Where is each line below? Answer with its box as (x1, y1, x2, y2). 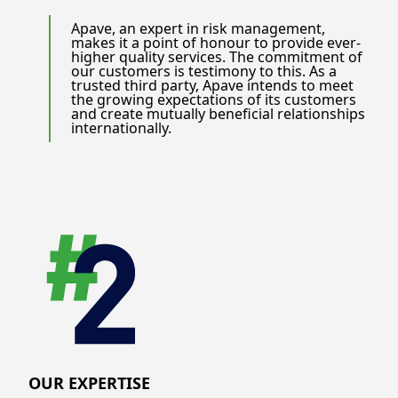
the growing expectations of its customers (71, 90, 357, 110)
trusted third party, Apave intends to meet (71, 76, 354, 96)
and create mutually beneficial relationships (71, 104, 366, 124)
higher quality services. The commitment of (71, 47, 363, 68)
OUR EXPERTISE (28, 371, 151, 394)
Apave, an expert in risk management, (71, 19, 326, 39)
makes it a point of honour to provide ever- (71, 33, 362, 53)
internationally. (71, 118, 172, 139)
